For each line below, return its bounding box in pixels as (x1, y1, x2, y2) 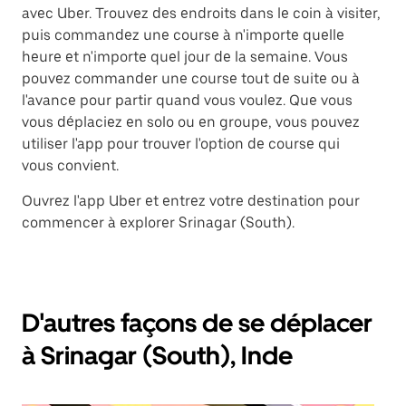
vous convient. (22, 157, 119, 175)
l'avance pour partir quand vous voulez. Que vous (22, 92, 353, 110)
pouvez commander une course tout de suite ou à (22, 70, 360, 88)
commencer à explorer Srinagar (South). (22, 214, 295, 232)
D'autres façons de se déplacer (22, 307, 372, 339)
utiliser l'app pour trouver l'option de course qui (22, 135, 340, 153)
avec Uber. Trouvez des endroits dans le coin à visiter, (22, 5, 381, 23)
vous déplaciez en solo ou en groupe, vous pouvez (22, 113, 360, 131)
